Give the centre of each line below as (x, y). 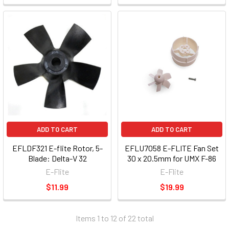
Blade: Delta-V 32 (57, 158)
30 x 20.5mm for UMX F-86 (172, 158)
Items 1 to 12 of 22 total (114, 218)
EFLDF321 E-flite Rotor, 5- (57, 148)
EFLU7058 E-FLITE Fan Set (172, 148)
